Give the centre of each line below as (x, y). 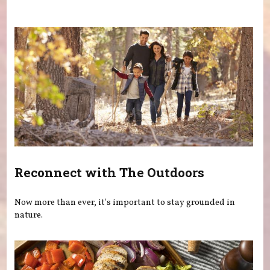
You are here (61, 20)
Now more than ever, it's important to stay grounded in (125, 202)
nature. (29, 215)
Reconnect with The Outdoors (110, 173)
